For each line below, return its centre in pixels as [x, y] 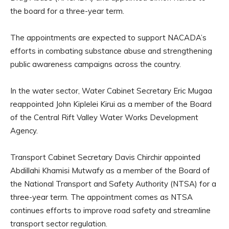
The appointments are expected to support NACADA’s [108, 37]
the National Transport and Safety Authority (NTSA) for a [113, 184]
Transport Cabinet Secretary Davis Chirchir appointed [105, 157]
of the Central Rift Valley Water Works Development [104, 117]
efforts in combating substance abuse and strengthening [111, 51]
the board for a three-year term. [67, 11]
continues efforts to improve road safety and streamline [110, 210]
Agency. [24, 130]
